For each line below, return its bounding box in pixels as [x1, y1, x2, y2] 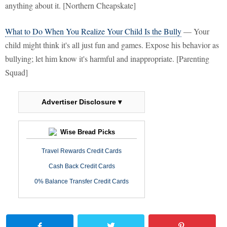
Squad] [5, 67, 28, 78]
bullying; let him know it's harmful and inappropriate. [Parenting [5, 53, 209, 64]
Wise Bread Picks [58, 128, 115, 136]
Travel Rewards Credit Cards [42, 147, 122, 155]
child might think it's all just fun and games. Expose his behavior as [5, 40, 219, 51]
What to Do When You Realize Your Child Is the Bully [5, 26, 181, 37]
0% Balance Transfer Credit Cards [34, 178, 129, 185]
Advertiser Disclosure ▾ [42, 98, 122, 106]
